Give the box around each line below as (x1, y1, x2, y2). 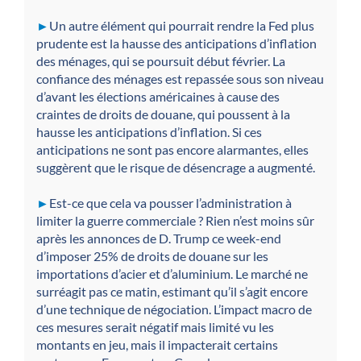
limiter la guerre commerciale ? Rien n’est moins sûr (36, 213, 314, 229)
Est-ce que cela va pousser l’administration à (49, 195, 292, 211)
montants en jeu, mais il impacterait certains (36, 337, 278, 353)
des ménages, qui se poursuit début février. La (36, 53, 285, 69)
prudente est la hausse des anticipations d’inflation (36, 35, 317, 52)
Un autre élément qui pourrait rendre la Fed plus (49, 18, 314, 34)
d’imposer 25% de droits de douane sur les (36, 248, 268, 264)
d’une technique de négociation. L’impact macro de (36, 301, 312, 317)
